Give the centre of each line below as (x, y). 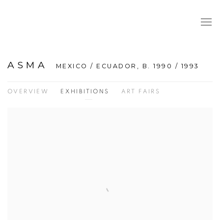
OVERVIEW (28, 91)
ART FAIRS (141, 91)
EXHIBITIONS (85, 91)
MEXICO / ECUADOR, (99, 66)
